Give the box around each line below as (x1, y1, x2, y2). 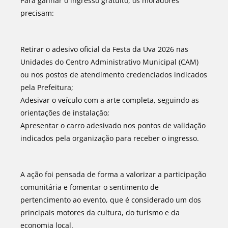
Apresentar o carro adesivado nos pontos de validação (20, 121, 206, 130)
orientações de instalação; (20, 108, 109, 118)
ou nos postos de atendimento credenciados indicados (20, 70, 207, 79)
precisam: (20, 8, 54, 18)
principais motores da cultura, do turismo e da (20, 208, 180, 217)
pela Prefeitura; (20, 82, 73, 92)
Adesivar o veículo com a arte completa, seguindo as (20, 95, 199, 105)
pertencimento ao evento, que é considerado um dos (20, 195, 201, 205)
